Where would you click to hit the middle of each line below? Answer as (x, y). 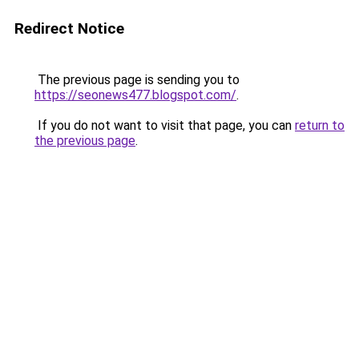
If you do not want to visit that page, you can (165, 125)
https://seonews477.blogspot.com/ (135, 95)
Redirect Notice (69, 28)
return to (320, 125)
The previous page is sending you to (137, 80)
